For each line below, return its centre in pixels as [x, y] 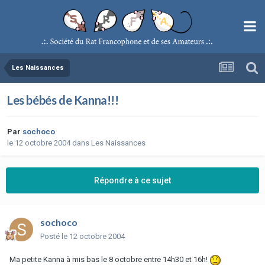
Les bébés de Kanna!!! [63, 100]
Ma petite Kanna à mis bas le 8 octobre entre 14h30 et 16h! [109, 259]
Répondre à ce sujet [132, 180]
